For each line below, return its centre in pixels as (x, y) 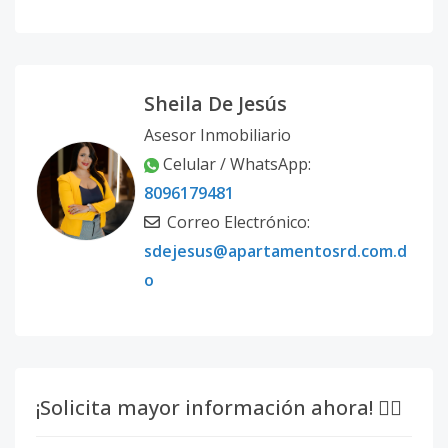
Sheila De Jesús (215, 103)
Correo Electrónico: (236, 222)
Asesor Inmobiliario (217, 135)
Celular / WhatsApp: (237, 164)
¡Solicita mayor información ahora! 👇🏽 (219, 407)
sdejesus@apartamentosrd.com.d (275, 251)
